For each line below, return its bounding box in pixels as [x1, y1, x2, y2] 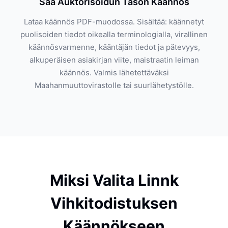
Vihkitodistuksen [50, 194, 178, 212]
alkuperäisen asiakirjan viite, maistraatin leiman [29, 55, 199, 65]
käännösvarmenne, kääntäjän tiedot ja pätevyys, [28, 42, 200, 52]
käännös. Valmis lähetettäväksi [59, 68, 169, 77]
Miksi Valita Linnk [49, 171, 179, 189]
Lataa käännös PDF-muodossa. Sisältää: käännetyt [24, 17, 204, 26]
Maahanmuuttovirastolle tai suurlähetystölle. [34, 80, 194, 90]
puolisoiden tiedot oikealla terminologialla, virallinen [20, 30, 208, 39]
